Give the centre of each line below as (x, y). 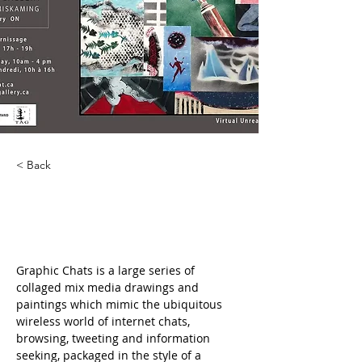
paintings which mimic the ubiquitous (121, 304)
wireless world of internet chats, (105, 321)
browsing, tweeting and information (115, 338)
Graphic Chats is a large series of (107, 270)
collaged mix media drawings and (109, 287)
